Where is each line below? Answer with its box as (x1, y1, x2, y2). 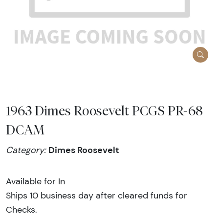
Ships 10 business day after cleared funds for (6, 190, 187, 201)
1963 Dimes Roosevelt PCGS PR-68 (6, 103, 203, 119)
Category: (6, 145, 48, 156)
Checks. (6, 204, 37, 215)
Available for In (6, 175, 65, 187)
